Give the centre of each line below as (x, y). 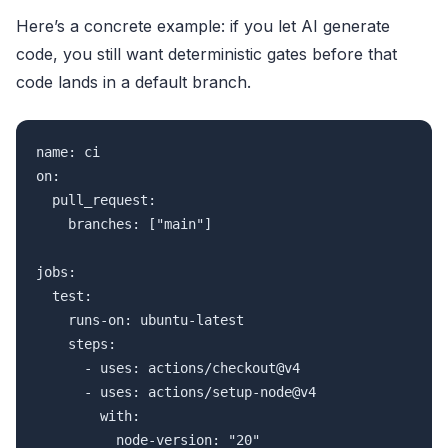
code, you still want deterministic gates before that (206, 53)
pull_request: (96, 199)
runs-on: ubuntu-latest (140, 319)
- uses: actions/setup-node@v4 (176, 391)
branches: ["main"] (124, 223)
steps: (76, 343)
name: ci (68, 151)
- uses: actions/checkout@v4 (168, 367)
